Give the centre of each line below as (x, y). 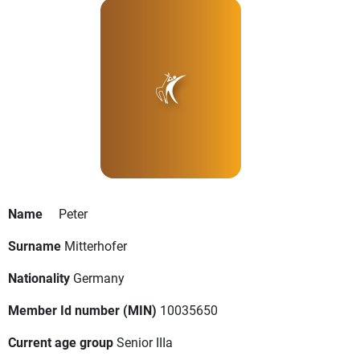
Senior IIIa (145, 342)
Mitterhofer (96, 246)
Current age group (61, 342)
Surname (35, 246)
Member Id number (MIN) (82, 310)
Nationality (39, 278)
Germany (99, 278)
